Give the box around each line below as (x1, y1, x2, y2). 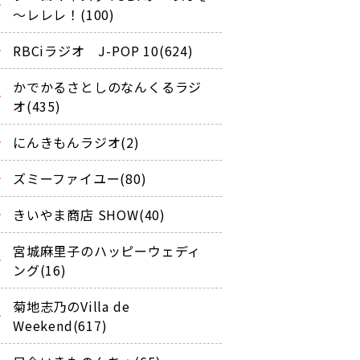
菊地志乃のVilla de (13, 296, 130, 316)
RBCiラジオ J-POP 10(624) (13, 40, 194, 60)
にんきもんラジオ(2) (13, 132, 140, 152)
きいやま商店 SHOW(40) (13, 204, 166, 224)
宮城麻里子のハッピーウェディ (13, 240, 202, 260)
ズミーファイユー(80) (13, 168, 147, 188)
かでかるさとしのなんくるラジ (13, 76, 202, 96)
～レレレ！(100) (13, 4, 115, 24)
